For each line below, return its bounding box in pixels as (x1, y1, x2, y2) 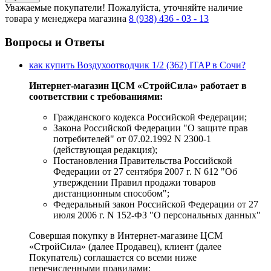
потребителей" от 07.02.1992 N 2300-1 (53, 134, 211, 145)
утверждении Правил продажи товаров (53, 177, 216, 188)
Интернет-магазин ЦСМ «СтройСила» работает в (29, 80, 247, 91)
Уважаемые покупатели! (5, 2, 105, 13)
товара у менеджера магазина (5, 13, 129, 24)
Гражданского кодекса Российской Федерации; (53, 112, 247, 123)
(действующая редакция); (53, 145, 157, 155)
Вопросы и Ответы (5, 35, 105, 48)
